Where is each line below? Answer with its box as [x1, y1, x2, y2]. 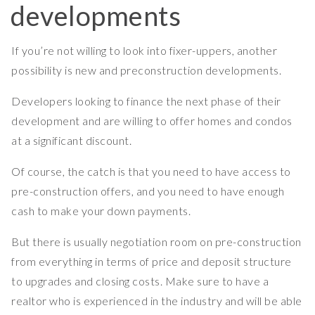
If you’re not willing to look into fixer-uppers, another [11, 44, 277, 58]
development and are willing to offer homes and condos [11, 114, 292, 128]
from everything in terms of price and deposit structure [11, 255, 292, 269]
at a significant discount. [11, 134, 131, 148]
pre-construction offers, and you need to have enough [11, 184, 284, 198]
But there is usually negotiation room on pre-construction [11, 235, 302, 249]
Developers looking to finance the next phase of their [11, 94, 281, 108]
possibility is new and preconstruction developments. [11, 63, 281, 77]
